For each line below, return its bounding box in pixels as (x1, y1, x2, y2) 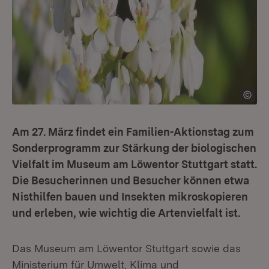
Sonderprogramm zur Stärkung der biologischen (12, 142, 256, 154)
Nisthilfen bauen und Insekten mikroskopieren (12, 190, 248, 203)
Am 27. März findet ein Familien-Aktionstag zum (12, 125, 254, 138)
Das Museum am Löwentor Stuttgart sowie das (12, 242, 241, 255)
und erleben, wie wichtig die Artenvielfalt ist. (12, 207, 240, 219)
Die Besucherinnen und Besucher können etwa (12, 174, 249, 187)
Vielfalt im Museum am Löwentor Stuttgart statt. (12, 158, 257, 171)
